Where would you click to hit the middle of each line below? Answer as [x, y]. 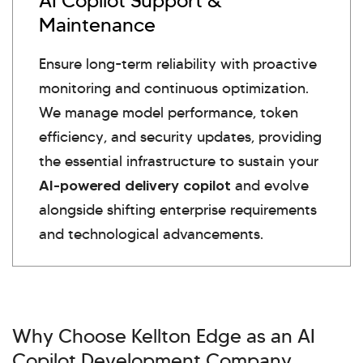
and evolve [270, 185]
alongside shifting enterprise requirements [178, 209]
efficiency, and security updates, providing [180, 137]
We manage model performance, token [169, 112]
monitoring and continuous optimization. [174, 88]
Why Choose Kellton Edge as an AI [164, 336]
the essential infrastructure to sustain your [179, 161]
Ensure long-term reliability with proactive [178, 64]
